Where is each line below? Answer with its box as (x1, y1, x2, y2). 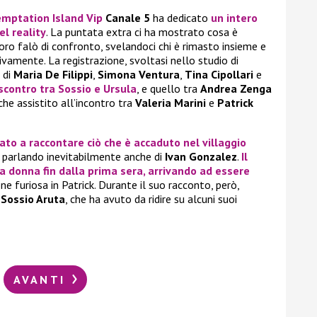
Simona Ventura (98, 67, 180, 82)
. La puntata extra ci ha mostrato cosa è (46, 25, 238, 40)
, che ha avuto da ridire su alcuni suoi (65, 192, 237, 207)
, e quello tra (137, 81, 200, 96)
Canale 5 (103, 11, 150, 25)
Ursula (103, 81, 137, 96)
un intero (211, 11, 258, 25)
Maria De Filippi (13, 67, 93, 82)
